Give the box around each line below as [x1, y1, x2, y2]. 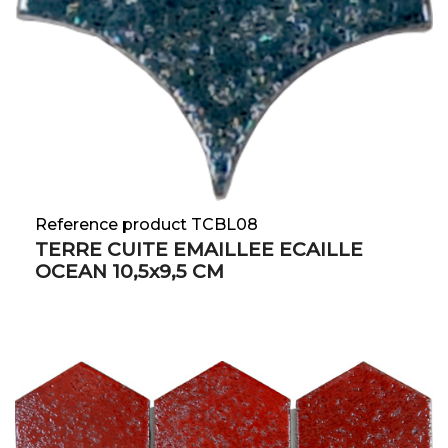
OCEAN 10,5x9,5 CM [35, 260, 224, 284]
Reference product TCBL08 [35, 215, 258, 235]
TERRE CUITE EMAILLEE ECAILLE [35, 238, 363, 262]
